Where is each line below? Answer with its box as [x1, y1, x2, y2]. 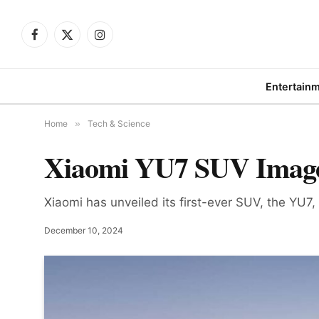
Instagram [99, 34, 146, 47]
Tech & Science [88, 118, 150, 129]
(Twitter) [66, 49, 105, 62]
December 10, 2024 [44, 225, 123, 236]
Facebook [33, 34, 80, 47]
